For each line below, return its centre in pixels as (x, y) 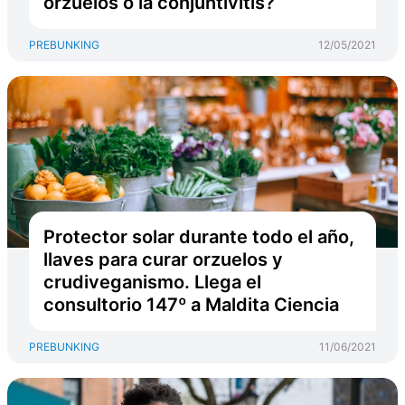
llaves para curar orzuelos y (163, 259)
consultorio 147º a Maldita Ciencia (191, 305)
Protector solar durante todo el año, (199, 237)
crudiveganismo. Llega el (152, 282)
